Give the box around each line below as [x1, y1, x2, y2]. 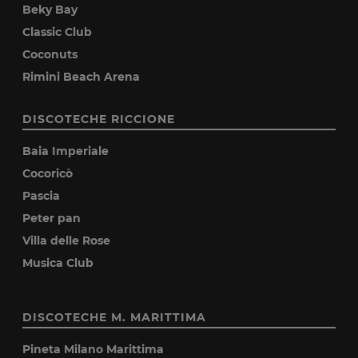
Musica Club [22, 255, 94, 270]
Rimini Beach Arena [22, 69, 141, 84]
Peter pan [22, 210, 82, 225]
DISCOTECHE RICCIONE [22, 111, 176, 126]
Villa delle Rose [22, 233, 111, 248]
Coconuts [22, 46, 78, 62]
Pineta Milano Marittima [22, 341, 165, 356]
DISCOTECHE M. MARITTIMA [22, 309, 207, 324]
